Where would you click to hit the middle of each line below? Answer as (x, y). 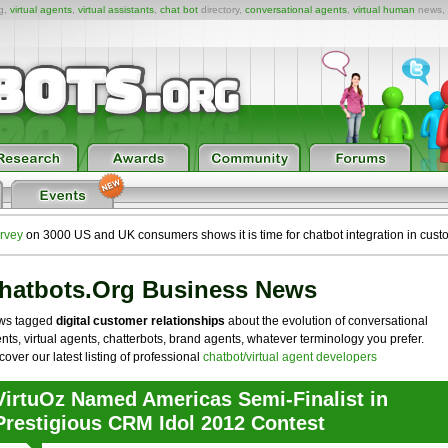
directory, (221, 9)
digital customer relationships (140, 321)
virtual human (384, 9)
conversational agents (296, 9)
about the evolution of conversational (326, 321)
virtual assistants (116, 9)
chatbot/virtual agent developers (289, 357)
